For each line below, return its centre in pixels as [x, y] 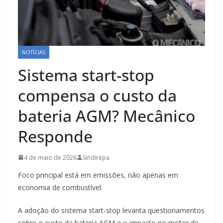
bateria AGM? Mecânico [107, 115]
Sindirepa [96, 157]
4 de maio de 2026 [50, 157]
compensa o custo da [97, 95]
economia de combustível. [60, 187]
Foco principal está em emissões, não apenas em [98, 175]
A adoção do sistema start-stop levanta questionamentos [111, 210]
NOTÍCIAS [34, 52]
